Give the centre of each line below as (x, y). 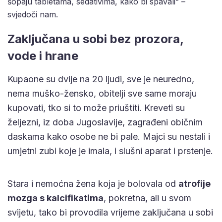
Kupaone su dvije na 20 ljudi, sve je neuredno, (101, 79)
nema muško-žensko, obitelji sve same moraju (102, 93)
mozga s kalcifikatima (55, 198)
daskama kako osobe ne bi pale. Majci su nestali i (109, 136)
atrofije (194, 183)
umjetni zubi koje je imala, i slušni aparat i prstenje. (110, 151)
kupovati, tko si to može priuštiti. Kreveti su (96, 108)
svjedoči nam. (33, 14)
